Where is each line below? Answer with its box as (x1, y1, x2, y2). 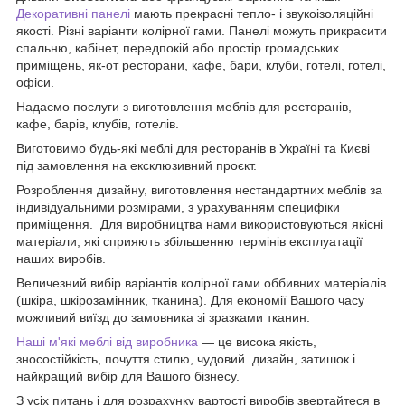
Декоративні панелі (16, 5, 130, 21)
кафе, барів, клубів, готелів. (16, 116, 179, 131)
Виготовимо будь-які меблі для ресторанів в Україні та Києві (16, 140, 370, 155)
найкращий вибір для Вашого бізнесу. (16, 368, 247, 383)
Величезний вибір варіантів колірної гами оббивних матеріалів (16, 275, 386, 290)
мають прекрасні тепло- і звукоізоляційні (130, 5, 373, 21)
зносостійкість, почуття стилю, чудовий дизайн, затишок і (16, 351, 355, 366)
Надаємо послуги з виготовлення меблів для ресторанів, (16, 99, 352, 114)
